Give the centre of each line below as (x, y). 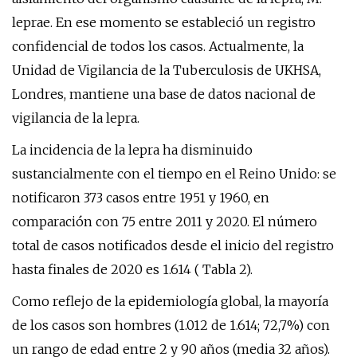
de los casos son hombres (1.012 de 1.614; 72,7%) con (171, 325)
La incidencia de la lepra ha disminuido (132, 150)
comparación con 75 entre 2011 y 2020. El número (165, 222)
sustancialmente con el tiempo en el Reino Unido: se (174, 174)
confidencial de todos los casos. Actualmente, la (158, 46)
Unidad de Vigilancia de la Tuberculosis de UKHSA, (167, 70)
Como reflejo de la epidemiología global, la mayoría (170, 301)
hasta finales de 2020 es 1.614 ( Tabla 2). (132, 269)
